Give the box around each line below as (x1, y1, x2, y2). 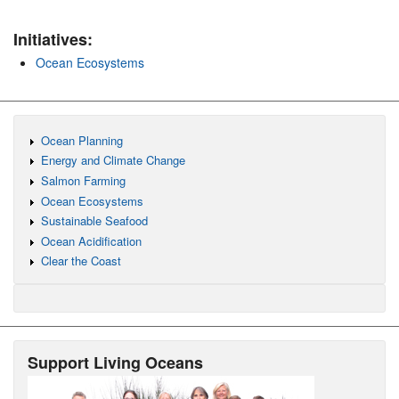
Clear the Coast (40, 252, 121, 270)
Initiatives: (13, 28, 93, 52)
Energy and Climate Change (40, 151, 185, 169)
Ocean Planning (40, 131, 123, 149)
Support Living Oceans (28, 351, 203, 375)
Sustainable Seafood (40, 212, 148, 230)
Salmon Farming (40, 172, 126, 190)
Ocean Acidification (40, 232, 142, 249)
